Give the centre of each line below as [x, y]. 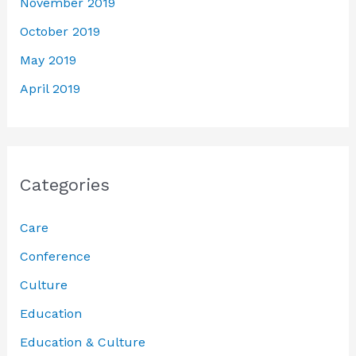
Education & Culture [82, 342]
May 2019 [48, 60]
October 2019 [60, 32]
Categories [64, 185]
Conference [55, 257]
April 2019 [50, 89]
